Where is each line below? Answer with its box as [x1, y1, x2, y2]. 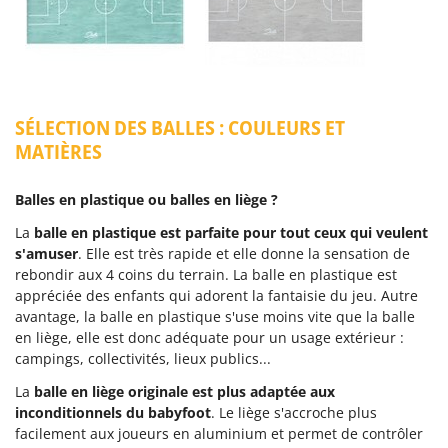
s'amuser [15, 243, 78, 263]
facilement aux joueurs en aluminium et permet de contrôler [15, 423, 423, 443]
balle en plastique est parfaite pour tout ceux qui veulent [34, 222, 428, 242]
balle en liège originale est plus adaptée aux [34, 381, 335, 401]
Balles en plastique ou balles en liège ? [15, 189, 278, 209]
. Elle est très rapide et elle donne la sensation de [78, 243, 410, 263]
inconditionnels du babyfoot [15, 402, 211, 422]
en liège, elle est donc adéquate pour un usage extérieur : [15, 327, 404, 347]
